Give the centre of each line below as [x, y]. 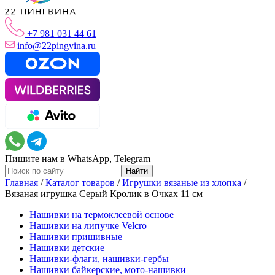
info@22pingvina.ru [56, 46]
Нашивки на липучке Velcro [88, 225]
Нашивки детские [67, 247]
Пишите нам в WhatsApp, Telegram [78, 158]
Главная [21, 182]
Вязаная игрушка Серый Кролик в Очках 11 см [104, 193]
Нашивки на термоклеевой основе [102, 214]
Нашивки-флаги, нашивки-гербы [99, 258]
